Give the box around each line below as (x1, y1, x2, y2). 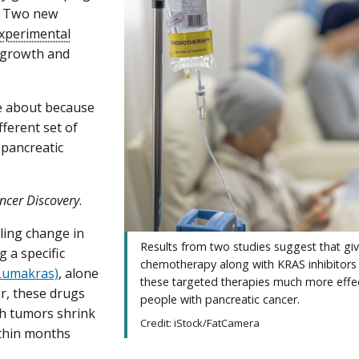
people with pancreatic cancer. (140, 292, 301, 308)
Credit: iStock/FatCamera (140, 316, 260, 331)
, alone (58, 264, 99, 282)
